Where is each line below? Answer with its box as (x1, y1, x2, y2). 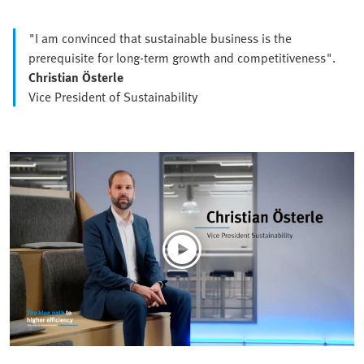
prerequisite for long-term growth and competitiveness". (28, 48, 336, 68)
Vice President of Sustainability (28, 87, 197, 107)
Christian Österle (28, 67, 123, 88)
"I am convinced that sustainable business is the (28, 28, 292, 49)
